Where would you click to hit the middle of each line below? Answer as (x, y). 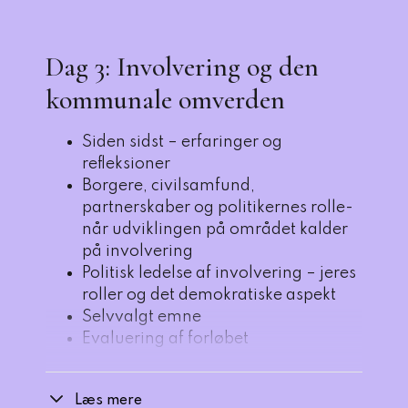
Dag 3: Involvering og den (182, 67)
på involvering (138, 251)
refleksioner (126, 164)
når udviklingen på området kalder (215, 229)
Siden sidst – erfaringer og (182, 142)
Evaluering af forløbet (165, 339)
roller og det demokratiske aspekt (209, 295)
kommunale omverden (165, 100)
